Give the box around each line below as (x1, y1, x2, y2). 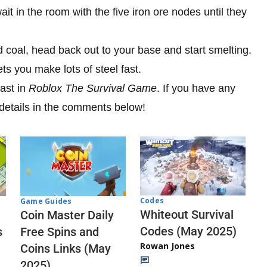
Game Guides (20, 195, 72, 206)
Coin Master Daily (20, 207, 114, 222)
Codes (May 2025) (140, 224, 237, 239)
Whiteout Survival (140, 207, 234, 222)
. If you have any (157, 82, 235, 94)
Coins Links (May (20, 241, 111, 256)
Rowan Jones (140, 240, 195, 252)
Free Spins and (20, 224, 99, 239)
